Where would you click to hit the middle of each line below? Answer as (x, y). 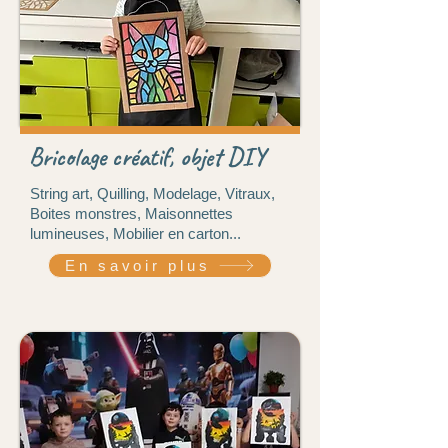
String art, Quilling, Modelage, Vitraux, (152, 193)
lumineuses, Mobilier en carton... (135, 233)
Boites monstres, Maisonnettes (131, 213)
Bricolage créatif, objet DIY (147, 156)
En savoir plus (137, 265)
